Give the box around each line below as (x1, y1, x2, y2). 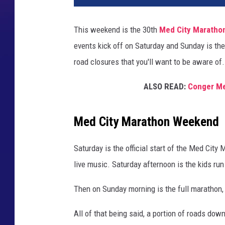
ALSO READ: (143, 81, 188, 92)
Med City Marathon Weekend (74, 114, 219, 130)
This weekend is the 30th (74, 25, 159, 35)
